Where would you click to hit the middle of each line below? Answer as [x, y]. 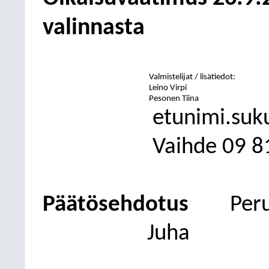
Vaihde [184, 147]
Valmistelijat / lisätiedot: [192, 77]
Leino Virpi [168, 88]
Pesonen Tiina [174, 99]
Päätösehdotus [116, 205]
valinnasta [94, 28]
